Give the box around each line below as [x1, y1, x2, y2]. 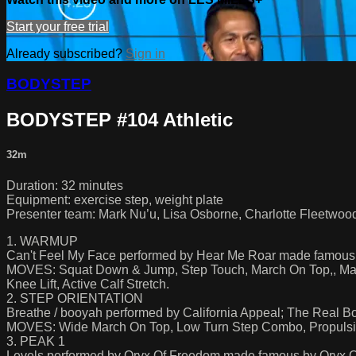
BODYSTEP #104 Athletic [6, 109, 233, 131]
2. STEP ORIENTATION [6, 291, 143, 305]
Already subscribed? [6, 46, 126, 60]
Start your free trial [6, 19, 109, 33]
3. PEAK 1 [6, 334, 65, 348]
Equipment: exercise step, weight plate [6, 192, 223, 207]
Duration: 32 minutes [6, 178, 123, 192]
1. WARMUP [6, 234, 78, 248]
